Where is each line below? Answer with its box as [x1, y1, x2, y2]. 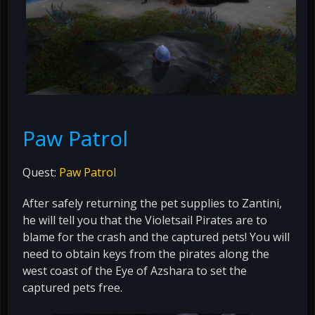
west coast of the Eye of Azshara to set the [22, 262, 247, 278]
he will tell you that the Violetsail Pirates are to [22, 212, 267, 228]
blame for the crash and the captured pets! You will [22, 229, 290, 245]
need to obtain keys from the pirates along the [22, 245, 269, 262]
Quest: [22, 164, 59, 180]
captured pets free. [22, 279, 122, 295]
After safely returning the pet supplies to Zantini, [22, 195, 282, 211]
